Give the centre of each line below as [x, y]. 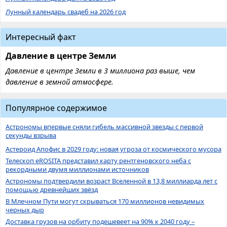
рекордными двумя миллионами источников [77, 169]
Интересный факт [41, 37]
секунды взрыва [31, 135]
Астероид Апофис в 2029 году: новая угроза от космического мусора [113, 149]
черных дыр [25, 210]
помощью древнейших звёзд [52, 189]
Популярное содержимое [56, 108]
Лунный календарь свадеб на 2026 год [66, 11]
